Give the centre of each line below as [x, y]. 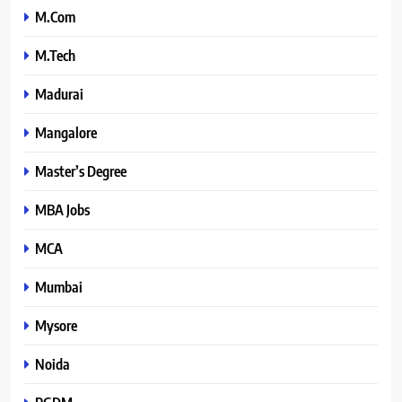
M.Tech [55, 55]
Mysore [56, 325]
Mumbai [59, 286]
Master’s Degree [81, 170]
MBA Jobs [62, 209]
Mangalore [66, 132]
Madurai [59, 93]
